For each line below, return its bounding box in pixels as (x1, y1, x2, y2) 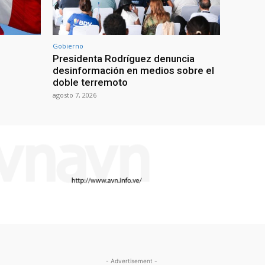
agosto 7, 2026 (53, 90, 96, 99)
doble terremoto (53, 76, 128, 88)
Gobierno (53, 41, 83, 50)
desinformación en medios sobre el (53, 64, 214, 76)
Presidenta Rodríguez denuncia (53, 52, 195, 64)
